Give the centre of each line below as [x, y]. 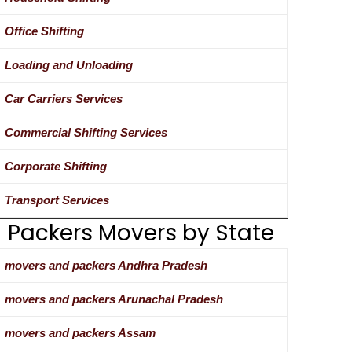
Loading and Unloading [68, 65]
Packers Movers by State [141, 233]
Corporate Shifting [55, 167]
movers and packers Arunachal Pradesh [114, 299]
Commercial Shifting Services [86, 133]
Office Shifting [44, 31]
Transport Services [57, 200]
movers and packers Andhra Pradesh [106, 266]
